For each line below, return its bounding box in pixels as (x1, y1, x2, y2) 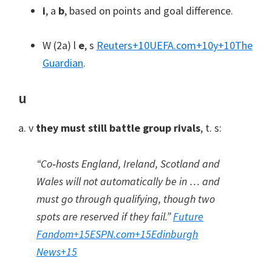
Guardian (42, 56, 83, 70)
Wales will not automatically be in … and (36, 174, 220, 188)
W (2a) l (42, 38, 78, 52)
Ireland (123, 157, 155, 171)
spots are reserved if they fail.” (36, 209, 171, 223)
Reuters (97, 38, 132, 52)
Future (173, 209, 203, 223)
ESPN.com (90, 227, 135, 241)
